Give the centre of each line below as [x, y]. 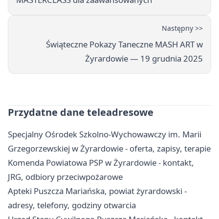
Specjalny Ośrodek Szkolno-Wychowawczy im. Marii [105, 134]
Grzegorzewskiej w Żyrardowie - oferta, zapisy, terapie [109, 149]
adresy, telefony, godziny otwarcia [72, 205]
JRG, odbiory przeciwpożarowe [65, 177]
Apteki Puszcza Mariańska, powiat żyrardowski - [97, 191]
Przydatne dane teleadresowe [81, 112]
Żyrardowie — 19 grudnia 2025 [144, 59]
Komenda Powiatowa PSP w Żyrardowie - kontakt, [101, 163]
